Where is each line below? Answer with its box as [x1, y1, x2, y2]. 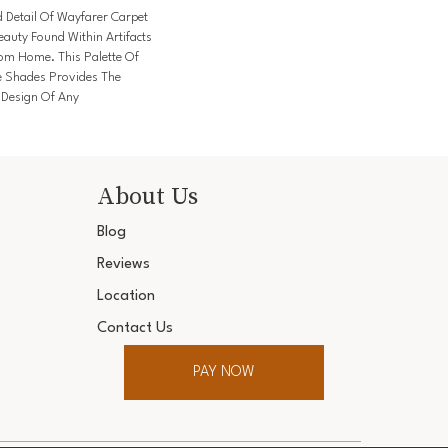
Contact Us [97, 321, 174, 337]
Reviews [97, 257, 151, 273]
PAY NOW [193, 364, 256, 380]
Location [97, 289, 156, 305]
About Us [97, 179, 199, 213]
